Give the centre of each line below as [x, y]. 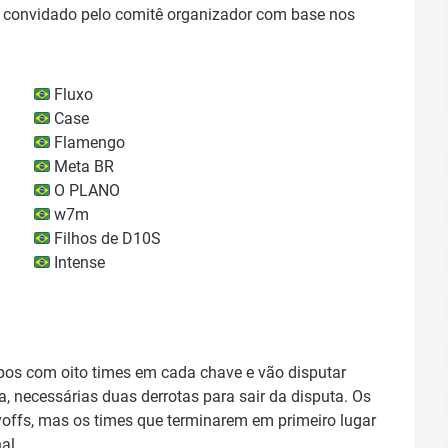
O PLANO [85, 190]
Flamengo [87, 142]
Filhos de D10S [105, 238]
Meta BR [82, 166]
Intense [77, 262]
